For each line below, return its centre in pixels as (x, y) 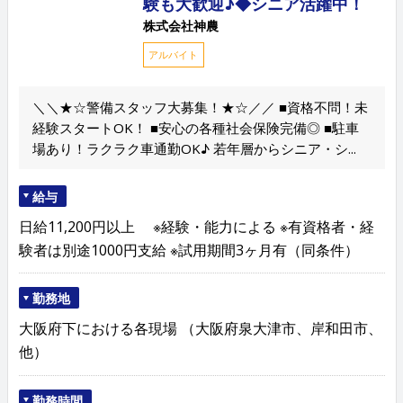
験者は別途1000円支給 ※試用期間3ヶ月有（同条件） (188, 250)
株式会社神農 (180, 26)
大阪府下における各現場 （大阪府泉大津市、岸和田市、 (200, 329)
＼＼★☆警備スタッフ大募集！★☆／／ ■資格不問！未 (200, 107)
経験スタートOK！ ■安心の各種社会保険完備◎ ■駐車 (195, 127)
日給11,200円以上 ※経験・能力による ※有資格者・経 (196, 226)
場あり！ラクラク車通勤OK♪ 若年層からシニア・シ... (194, 148)
